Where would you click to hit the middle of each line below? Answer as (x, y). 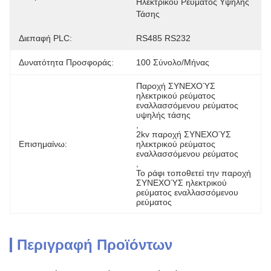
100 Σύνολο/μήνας (173, 62)
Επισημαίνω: (43, 144)
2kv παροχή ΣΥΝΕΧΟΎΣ (184, 134)
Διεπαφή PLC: (45, 38)
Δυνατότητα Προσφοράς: (66, 62)
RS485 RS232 (163, 38)
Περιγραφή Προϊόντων (95, 245)
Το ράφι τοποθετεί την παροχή (194, 173)
